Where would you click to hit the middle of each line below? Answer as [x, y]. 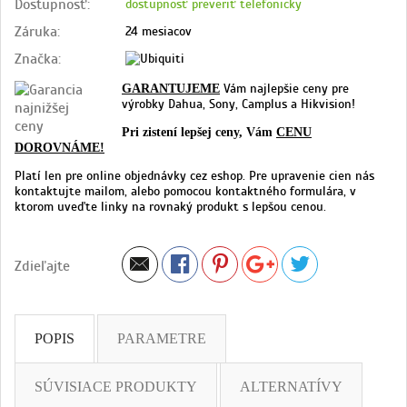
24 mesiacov [157, 30]
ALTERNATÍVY [291, 387]
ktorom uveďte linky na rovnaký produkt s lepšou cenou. [170, 206]
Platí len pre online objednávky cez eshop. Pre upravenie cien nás [194, 175]
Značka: [38, 59]
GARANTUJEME [171, 88]
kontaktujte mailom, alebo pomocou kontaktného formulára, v [185, 191]
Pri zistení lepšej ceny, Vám [197, 132]
